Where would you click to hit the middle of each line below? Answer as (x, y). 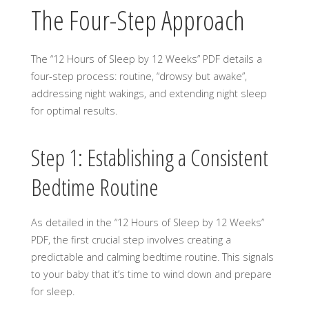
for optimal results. (74, 111)
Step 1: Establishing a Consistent (149, 157)
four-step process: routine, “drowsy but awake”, (139, 77)
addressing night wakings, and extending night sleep (149, 94)
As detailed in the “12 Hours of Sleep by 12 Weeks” (147, 222)
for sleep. (52, 291)
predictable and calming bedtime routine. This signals (152, 257)
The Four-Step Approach (138, 20)
